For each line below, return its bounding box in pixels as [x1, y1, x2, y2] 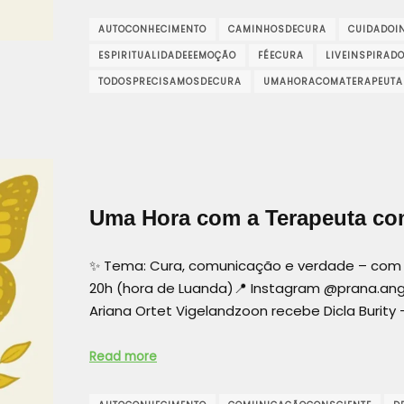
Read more [89, 348, 157, 366]
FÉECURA [258, 48, 304, 62]
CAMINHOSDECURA [228, 22, 326, 36]
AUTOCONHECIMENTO [98, 22, 207, 36]
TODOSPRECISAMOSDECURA [98, 74, 242, 88]
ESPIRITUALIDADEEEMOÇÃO [98, 48, 236, 62]
